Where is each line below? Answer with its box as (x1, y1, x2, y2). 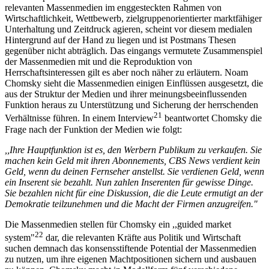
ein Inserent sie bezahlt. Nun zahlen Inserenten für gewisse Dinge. (5, 177, 253, 187)
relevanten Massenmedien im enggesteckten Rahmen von (5, 2, 222, 13)
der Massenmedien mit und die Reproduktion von (5, 56, 192, 67)
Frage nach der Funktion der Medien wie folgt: (5, 124, 182, 134)
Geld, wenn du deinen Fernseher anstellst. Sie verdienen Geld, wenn (5, 166, 264, 177)
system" (5, 232, 35, 243)
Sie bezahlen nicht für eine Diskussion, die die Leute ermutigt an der (5, 187, 263, 198)
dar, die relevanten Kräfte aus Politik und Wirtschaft (43, 232, 241, 243)
